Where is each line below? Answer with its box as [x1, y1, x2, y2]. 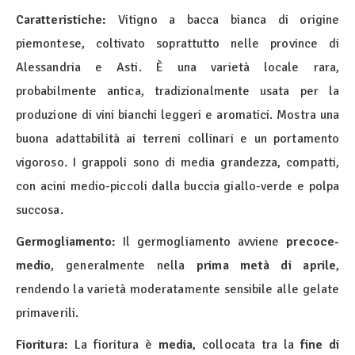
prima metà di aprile [197, 258, 336, 274]
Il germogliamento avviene [116, 234, 287, 250]
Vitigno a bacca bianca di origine [106, 12, 339, 29]
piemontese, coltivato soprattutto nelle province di [16, 36, 339, 52]
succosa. [16, 202, 63, 219]
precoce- [286, 234, 339, 250]
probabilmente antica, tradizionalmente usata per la [16, 83, 339, 100]
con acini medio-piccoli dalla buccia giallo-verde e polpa [16, 178, 339, 195]
